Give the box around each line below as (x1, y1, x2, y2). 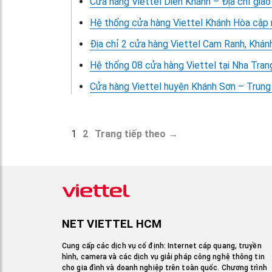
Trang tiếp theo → (95, 128, 178, 140)
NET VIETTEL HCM (62, 217, 162, 231)
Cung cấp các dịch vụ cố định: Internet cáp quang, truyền (62, 242, 262, 250)
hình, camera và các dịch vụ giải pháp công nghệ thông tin (62, 253, 265, 261)
